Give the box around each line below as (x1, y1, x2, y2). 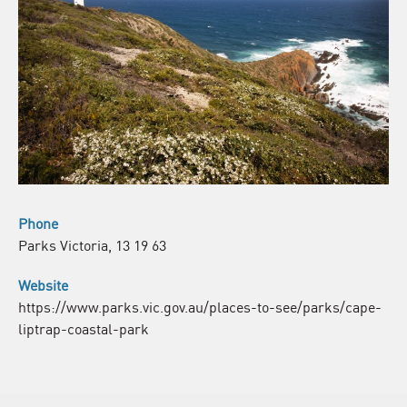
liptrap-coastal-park (18, 316, 149, 339)
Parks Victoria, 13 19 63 (18, 233, 166, 255)
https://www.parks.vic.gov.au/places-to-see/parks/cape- (18, 294, 382, 317)
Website (18, 273, 68, 295)
